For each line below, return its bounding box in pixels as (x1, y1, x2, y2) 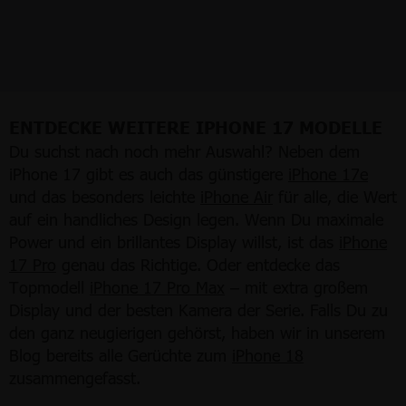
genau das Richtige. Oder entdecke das (56, 253, 340, 275)
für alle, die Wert (273, 185, 397, 207)
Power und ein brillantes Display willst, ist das (9, 230, 339, 252)
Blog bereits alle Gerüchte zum (9, 343, 232, 365)
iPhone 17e (288, 162, 368, 184)
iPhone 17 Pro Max (90, 275, 225, 297)
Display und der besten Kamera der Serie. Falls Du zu (9, 298, 388, 320)
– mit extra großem (225, 275, 368, 297)
